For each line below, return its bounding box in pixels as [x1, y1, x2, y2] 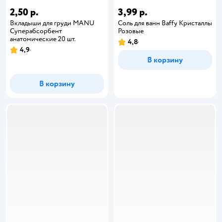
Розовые [118, 27, 144, 35]
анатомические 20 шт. [10, 35, 76, 43]
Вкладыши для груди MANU [10, 19, 95, 27]
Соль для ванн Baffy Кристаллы [118, 19, 212, 27]
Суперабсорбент [10, 27, 62, 35]
